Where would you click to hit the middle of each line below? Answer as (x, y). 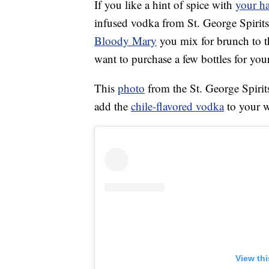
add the (113, 106)
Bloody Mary (125, 41)
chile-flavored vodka (177, 106)
